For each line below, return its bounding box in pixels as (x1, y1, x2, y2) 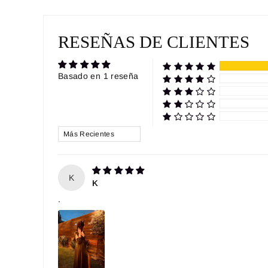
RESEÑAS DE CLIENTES (58, 32, 249, 51)
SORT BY (57, 126, 100, 133)
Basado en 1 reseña (58, 71, 139, 81)
